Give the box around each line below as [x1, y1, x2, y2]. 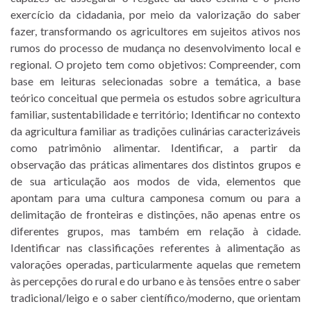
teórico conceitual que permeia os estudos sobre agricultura [10, 90, 301, 104]
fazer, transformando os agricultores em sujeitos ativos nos [10, 24, 301, 37]
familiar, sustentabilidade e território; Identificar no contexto [10, 107, 301, 121]
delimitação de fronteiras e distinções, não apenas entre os [10, 207, 301, 221]
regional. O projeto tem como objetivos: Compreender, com [10, 57, 301, 71]
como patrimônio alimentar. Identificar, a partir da [10, 140, 301, 154]
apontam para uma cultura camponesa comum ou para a [10, 190, 301, 204]
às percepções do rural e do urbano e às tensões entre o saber [10, 274, 301, 287]
